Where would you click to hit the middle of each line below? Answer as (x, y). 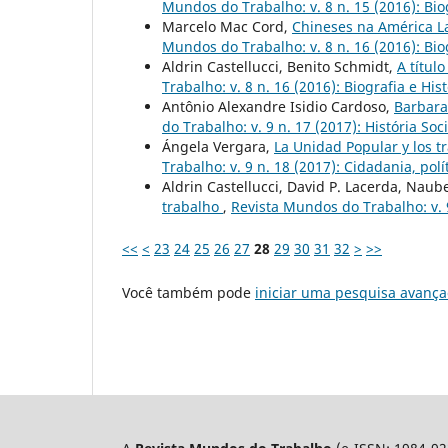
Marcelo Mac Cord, (227, 26)
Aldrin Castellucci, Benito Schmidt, (279, 66)
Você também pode (188, 292)
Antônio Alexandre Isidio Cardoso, (278, 106)
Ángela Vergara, (218, 146)
